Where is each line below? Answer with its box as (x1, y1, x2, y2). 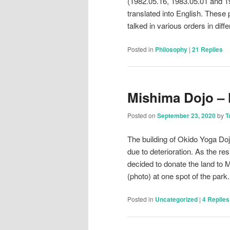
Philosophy (155, 44, 187, 54)
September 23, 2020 (157, 111, 216, 121)
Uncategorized (155, 195, 198, 204)
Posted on (127, 111, 157, 120)
